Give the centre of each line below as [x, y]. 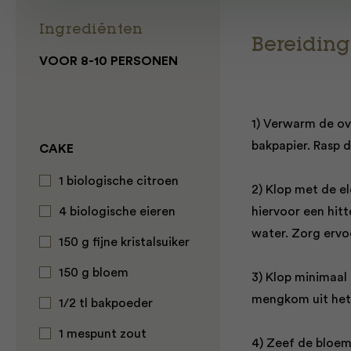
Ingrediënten [91, 31]
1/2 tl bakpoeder [106, 303]
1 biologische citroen [119, 181]
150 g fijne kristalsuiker [124, 242]
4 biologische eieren [117, 212]
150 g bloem [94, 273]
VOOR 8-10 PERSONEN [109, 61]
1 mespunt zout [103, 334]
